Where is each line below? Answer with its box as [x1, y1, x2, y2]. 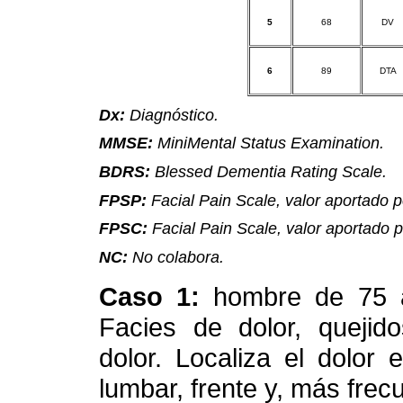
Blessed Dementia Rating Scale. [155, 161, 387, 181]
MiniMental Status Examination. [157, 133, 384, 153]
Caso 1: [99, 281, 214, 311]
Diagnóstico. [130, 104, 219, 124]
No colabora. [132, 247, 224, 267]
